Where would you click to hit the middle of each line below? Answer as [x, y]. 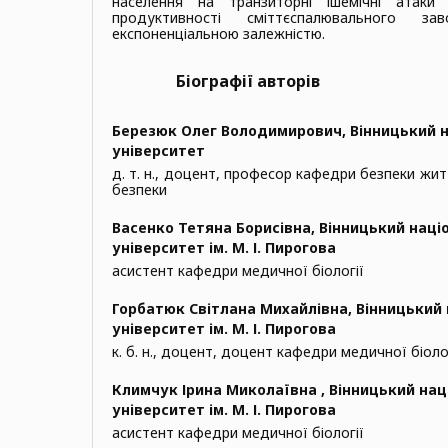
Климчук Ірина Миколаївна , [220, 389]
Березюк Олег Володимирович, [231, 130]
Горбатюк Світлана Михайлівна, [234, 308]
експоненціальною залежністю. [218, 33]
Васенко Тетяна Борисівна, [215, 227]
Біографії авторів [248, 80]
